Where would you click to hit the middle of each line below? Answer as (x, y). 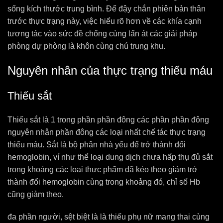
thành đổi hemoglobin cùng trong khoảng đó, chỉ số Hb (104, 182)
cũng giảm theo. (36, 194)
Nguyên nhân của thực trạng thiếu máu (110, 70)
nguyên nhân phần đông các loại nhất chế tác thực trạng (107, 132)
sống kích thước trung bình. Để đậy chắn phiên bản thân (107, 9)
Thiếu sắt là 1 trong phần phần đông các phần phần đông (108, 120)
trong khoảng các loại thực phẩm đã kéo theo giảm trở (103, 169)
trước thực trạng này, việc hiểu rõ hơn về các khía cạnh (105, 21)
